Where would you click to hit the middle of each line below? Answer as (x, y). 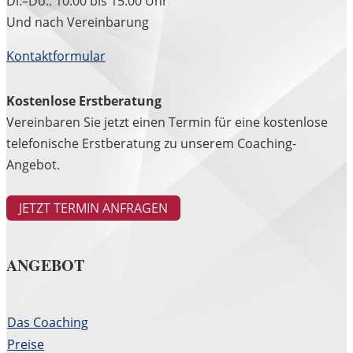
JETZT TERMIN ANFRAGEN (93, 208)
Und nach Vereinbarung (78, 22)
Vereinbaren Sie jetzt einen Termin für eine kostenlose (167, 123)
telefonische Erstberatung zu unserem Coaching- (151, 144)
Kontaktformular (56, 56)
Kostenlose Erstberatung (84, 101)
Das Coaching (48, 323)
